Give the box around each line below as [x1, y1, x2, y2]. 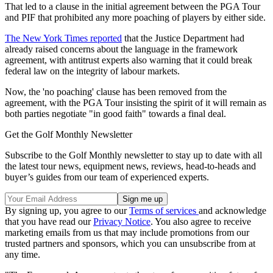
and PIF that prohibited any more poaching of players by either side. [5, 12, 266, 23]
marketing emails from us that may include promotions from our [5, 227, 249, 238]
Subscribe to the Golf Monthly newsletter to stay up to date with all [5, 150, 262, 161]
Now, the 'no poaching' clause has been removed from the [5, 87, 227, 97]
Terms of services [129, 205, 199, 216]
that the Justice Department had [122, 33, 244, 44]
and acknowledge [199, 205, 266, 216]
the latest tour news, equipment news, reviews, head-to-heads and [5, 161, 256, 172]
